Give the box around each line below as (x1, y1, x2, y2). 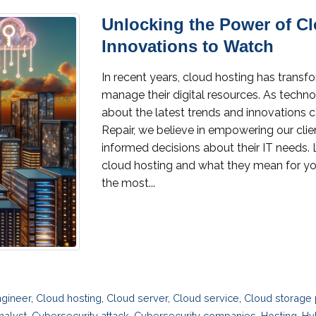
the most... (102, 176, 155, 190)
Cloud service (173, 291, 240, 304)
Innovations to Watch (102, 36, 274, 56)
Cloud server (107, 291, 169, 304)
